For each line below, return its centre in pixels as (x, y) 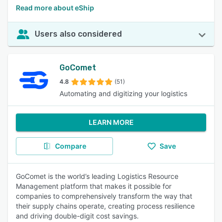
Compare (70, 146)
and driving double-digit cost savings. (77, 216)
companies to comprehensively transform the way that (104, 196)
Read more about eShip (55, 8)
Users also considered (78, 34)
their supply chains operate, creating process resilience (105, 206)
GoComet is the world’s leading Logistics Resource (97, 176)
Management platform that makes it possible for (94, 186)
